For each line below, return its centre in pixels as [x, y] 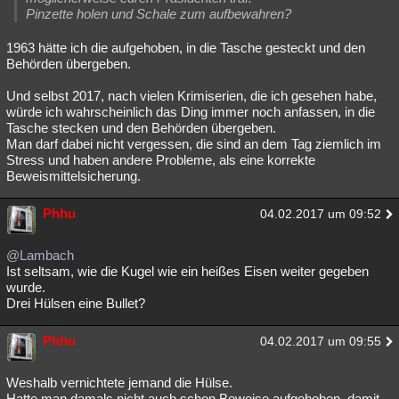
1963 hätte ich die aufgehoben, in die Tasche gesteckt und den [186, 48]
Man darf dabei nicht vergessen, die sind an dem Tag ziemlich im [194, 144]
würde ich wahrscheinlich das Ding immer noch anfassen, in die [191, 112]
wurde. [26, 287]
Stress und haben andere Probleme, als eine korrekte [161, 160]
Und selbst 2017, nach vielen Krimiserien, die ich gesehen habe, [191, 96]
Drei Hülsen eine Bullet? [77, 303]
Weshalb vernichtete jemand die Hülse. [121, 383]
